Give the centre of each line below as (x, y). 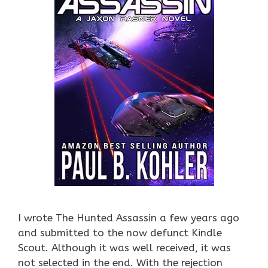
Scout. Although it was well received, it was (124, 247)
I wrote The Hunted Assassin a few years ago (129, 217)
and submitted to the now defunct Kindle (120, 232)
